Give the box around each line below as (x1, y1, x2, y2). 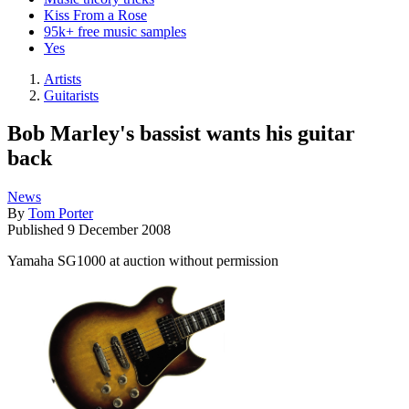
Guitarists (44, 87, 99, 103)
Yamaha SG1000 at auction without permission (7, 253, 278, 269)
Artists (44, 70, 81, 87)
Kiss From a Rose (44, 6, 147, 23)
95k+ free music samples (44, 23, 186, 39)
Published (7, 222, 68, 238)
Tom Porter (28, 205, 93, 222)
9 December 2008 (68, 222, 171, 238)
